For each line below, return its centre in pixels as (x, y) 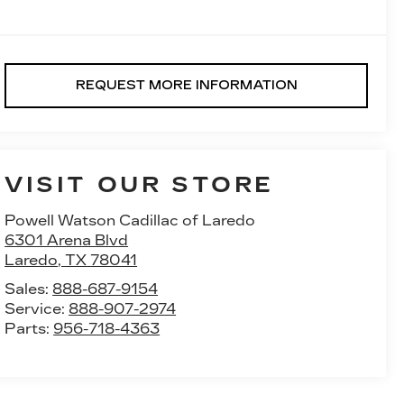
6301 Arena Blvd (67, 241)
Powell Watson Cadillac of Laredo (130, 221)
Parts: (29, 329)
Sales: (29, 289)
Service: (37, 309)
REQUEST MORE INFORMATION (186, 86)
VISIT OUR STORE (140, 185)
